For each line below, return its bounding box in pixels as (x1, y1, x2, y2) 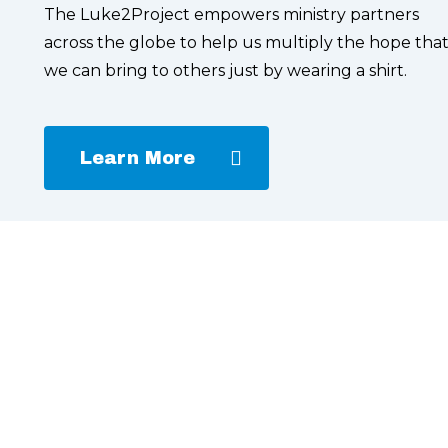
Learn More (79, 148, 195, 169)
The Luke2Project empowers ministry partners (43, 5, 419, 25)
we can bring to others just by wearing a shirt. (43, 61, 407, 81)
